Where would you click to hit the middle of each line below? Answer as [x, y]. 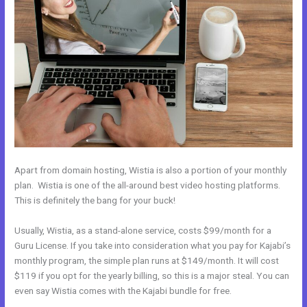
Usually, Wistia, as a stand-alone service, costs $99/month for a [143, 230]
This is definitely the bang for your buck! [95, 200]
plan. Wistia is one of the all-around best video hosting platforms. [148, 185]
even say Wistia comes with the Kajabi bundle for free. [123, 290]
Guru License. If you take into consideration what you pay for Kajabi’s [153, 245]
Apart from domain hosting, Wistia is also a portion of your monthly [151, 170]
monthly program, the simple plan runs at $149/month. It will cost [147, 260]
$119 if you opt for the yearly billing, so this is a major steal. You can [152, 275]
